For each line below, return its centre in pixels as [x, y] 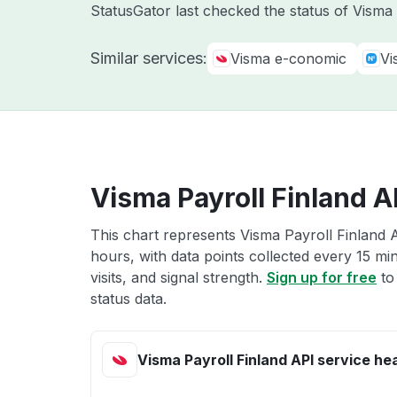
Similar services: [149, 58]
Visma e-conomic [288, 58]
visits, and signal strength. [179, 277]
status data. [128, 299]
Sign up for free [322, 277]
